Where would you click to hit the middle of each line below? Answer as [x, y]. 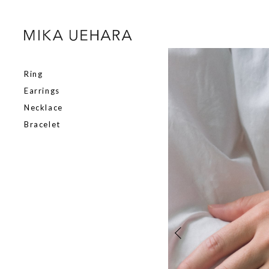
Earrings [42, 91]
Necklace [44, 108]
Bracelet [42, 125]
